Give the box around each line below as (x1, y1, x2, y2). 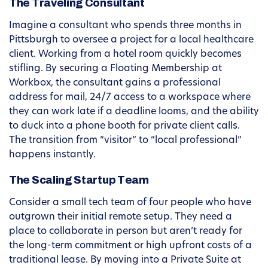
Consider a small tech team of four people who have (9, 198, 251, 208)
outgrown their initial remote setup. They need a (9, 212, 232, 223)
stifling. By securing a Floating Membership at (9, 64, 222, 74)
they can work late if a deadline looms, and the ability (9, 107, 259, 117)
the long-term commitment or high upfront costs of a (9, 241, 252, 251)
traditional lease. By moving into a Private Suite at (9, 255, 241, 266)
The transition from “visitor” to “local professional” (9, 136, 242, 146)
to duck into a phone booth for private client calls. (9, 121, 240, 132)
